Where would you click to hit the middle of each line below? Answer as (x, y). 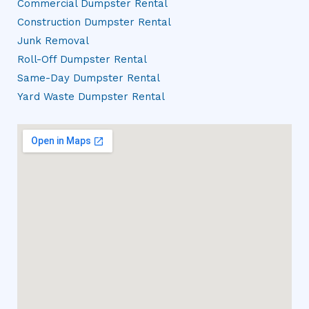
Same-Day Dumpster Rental (89, 78)
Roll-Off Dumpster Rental (82, 59)
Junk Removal (53, 40)
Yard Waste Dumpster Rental (91, 96)
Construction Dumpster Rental (94, 22)
